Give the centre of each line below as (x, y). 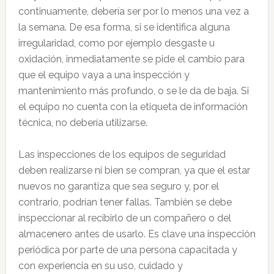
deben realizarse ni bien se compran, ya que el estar (134, 170)
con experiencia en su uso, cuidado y (100, 266)
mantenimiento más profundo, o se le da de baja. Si (133, 91)
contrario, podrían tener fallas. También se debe (125, 202)
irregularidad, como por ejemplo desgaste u (116, 43)
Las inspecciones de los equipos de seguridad (122, 154)
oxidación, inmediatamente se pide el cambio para (131, 59)
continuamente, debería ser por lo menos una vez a (133, 11)
